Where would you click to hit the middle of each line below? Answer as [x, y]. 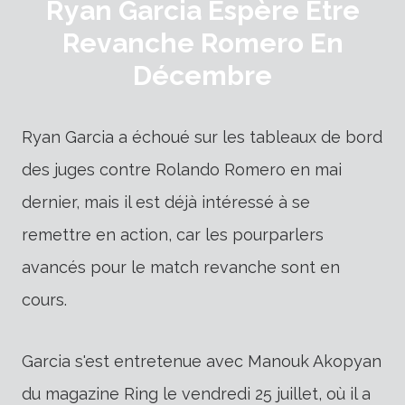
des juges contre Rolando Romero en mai [182, 169]
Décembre [202, 75]
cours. [44, 299]
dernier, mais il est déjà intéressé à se [166, 202]
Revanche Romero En [202, 42]
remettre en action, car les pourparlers [173, 234]
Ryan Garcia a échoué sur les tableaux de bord [202, 137]
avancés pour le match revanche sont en [181, 267]
